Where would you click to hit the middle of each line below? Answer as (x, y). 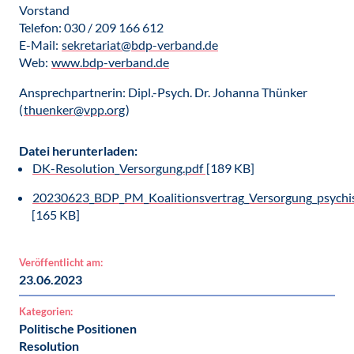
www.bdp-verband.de (110, 62)
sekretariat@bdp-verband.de (140, 45)
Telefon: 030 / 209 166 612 (91, 27)
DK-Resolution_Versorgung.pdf (119, 168)
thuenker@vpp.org (74, 109)
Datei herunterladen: (78, 151)
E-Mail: (40, 45)
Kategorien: (46, 311)
